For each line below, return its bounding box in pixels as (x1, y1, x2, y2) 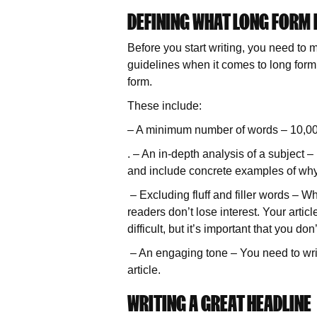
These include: (127, 100, 204, 112)
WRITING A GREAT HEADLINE (127, 292, 311, 315)
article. (127, 264, 161, 276)
